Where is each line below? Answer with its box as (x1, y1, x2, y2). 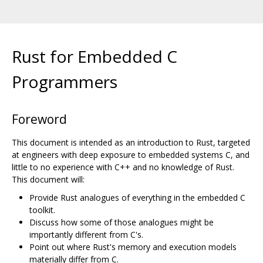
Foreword (12, 110, 67, 127)
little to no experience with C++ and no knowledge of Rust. (12, 161, 234, 173)
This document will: (12, 173, 85, 185)
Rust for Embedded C (12, 45, 177, 68)
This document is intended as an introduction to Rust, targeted (12, 136, 250, 148)
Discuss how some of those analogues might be (29, 216, 214, 228)
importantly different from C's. (29, 228, 143, 240)
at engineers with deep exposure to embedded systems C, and (12, 149, 249, 160)
